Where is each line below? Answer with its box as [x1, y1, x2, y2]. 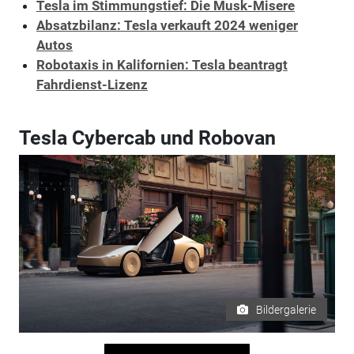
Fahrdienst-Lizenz [36, 76, 148, 92]
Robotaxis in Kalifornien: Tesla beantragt [36, 56, 288, 73]
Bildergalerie [256, 303, 317, 316]
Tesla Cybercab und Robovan [18, 126, 276, 149]
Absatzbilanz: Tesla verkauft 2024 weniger [36, 17, 298, 33]
